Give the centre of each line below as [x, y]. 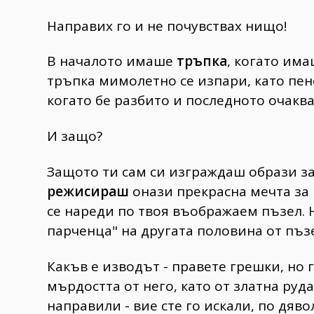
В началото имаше [112, 61]
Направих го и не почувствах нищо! [167, 26]
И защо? [75, 136]
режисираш [88, 192]
